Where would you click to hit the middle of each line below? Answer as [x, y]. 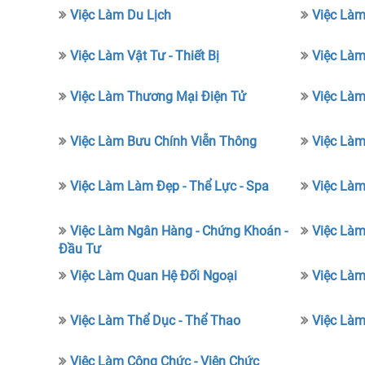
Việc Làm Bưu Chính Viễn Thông [164, 141]
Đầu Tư [80, 249]
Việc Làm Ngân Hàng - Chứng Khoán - [179, 231]
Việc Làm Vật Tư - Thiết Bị [145, 56]
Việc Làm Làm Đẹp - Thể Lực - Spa [170, 186]
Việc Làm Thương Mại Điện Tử [158, 97]
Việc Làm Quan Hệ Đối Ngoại [154, 276]
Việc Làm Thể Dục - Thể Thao [156, 321]
